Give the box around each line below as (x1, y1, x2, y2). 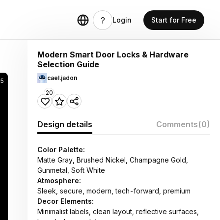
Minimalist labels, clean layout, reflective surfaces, (37, 207, 199, 216)
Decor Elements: (37, 197, 94, 205)
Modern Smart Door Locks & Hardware (37, 50, 189, 59)
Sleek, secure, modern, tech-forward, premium (37, 187, 191, 195)
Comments (156, 119, 198, 129)
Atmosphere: (37, 176, 81, 185)
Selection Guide (37, 59, 99, 69)
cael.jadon (47, 74, 77, 82)
